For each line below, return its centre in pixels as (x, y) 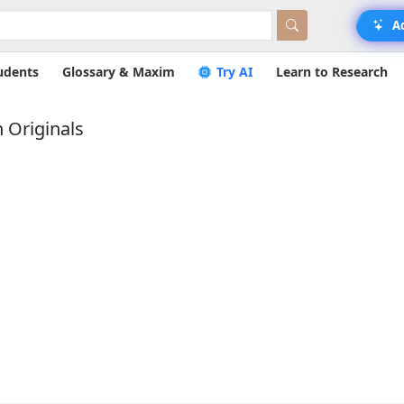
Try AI (233, 72)
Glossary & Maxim (118, 72)
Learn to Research (332, 72)
